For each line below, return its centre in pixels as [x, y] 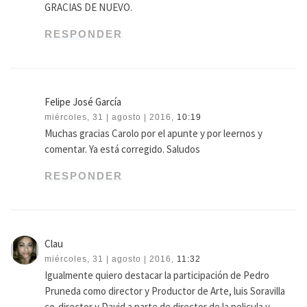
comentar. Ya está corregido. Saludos [123, 149]
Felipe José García [83, 102]
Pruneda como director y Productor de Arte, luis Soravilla [165, 291]
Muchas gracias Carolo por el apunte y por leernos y [154, 134]
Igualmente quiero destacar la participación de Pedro [157, 275]
